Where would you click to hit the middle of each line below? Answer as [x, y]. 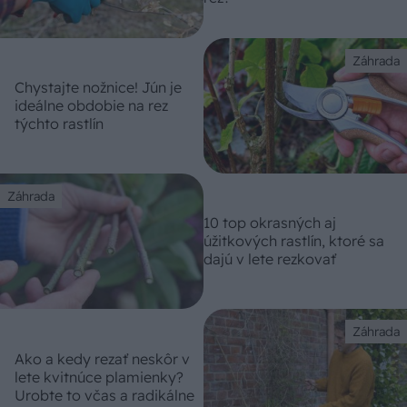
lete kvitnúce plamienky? [99, 377]
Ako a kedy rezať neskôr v [102, 358]
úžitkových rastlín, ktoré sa [294, 241]
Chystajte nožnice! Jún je [98, 88]
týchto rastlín [59, 124]
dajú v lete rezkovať [270, 259]
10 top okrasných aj [270, 223]
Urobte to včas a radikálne [104, 395]
